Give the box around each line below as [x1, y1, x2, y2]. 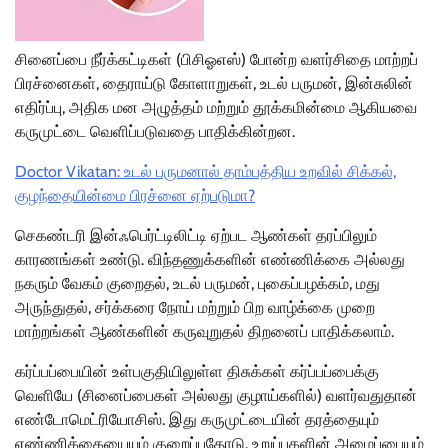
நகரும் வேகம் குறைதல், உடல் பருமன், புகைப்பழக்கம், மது [15, 274, 380, 294]
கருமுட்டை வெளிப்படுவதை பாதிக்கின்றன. [15, 122, 295, 142]
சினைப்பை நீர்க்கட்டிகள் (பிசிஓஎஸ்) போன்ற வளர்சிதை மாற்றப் [15, 50, 418, 70]
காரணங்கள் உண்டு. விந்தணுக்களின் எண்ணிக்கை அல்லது [15, 250, 405, 270]
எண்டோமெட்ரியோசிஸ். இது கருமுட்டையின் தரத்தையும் [15, 410, 379, 430]
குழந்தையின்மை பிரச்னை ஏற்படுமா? [15, 186, 255, 206]
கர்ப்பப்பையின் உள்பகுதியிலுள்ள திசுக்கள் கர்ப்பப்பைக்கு [15, 362, 379, 382]
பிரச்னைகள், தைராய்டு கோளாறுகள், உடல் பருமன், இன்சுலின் [15, 74, 413, 94]
